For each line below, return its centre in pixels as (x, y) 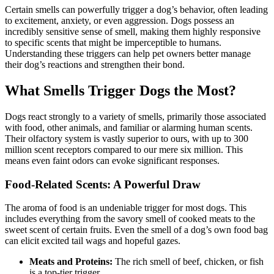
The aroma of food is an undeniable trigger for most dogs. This (126, 208)
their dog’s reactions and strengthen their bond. (95, 65)
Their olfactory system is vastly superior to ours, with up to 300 (127, 138)
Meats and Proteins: (71, 262)
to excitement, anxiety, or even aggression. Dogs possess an (120, 21)
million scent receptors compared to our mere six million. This (124, 149)
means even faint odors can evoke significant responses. (112, 160)
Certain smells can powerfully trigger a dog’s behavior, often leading (136, 10)
